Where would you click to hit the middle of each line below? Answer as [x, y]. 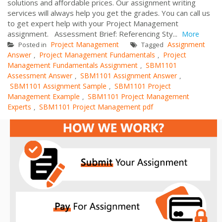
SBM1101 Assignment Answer [129, 75]
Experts [19, 107]
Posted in [32, 44]
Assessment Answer [40, 75]
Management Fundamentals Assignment [73, 65]
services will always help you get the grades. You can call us [109, 13]
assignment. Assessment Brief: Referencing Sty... [93, 33]
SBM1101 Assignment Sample [58, 86]
